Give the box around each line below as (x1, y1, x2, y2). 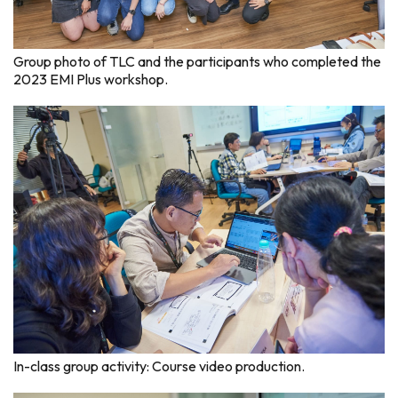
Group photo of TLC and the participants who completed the (13, 52, 381, 70)
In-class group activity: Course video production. (13, 356, 305, 375)
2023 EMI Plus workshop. (13, 69, 168, 88)
